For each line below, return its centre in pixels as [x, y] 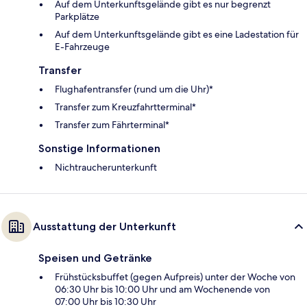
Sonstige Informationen [99, 148]
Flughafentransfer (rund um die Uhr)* [134, 89]
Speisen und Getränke [95, 258]
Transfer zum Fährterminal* [112, 124]
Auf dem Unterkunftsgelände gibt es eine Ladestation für [177, 34]
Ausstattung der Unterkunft [105, 226]
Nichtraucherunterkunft [106, 167]
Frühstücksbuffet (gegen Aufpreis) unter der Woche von [175, 277]
